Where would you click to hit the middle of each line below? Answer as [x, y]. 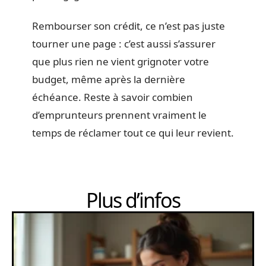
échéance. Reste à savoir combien [113, 97]
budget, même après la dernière [109, 79]
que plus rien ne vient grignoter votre [121, 61]
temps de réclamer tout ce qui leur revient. [133, 133]
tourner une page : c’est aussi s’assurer [124, 44]
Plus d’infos [133, 200]
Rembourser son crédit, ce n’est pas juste [129, 26]
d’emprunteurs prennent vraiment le [119, 115]
